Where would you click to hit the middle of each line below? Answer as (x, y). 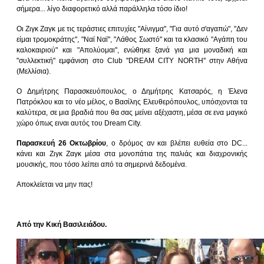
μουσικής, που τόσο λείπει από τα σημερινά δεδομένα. (102, 164)
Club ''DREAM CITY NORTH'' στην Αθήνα (177, 60)
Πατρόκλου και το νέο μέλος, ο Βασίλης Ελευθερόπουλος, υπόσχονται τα (132, 102)
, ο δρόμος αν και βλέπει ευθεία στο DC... (177, 143)
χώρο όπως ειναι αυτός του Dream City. (79, 123)
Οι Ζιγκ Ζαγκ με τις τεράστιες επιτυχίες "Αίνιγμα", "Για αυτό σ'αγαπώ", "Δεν (132, 29)
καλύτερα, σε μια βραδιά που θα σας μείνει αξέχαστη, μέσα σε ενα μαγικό (132, 112)
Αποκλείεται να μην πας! (55, 184)
